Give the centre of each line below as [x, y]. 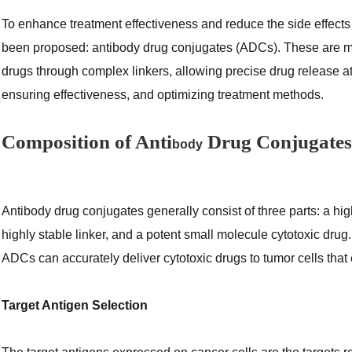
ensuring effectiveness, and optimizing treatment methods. [163, 95]
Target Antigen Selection [75, 305]
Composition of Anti [87, 142]
